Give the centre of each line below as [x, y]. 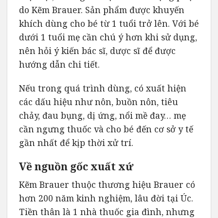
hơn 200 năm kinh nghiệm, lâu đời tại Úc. [106, 198]
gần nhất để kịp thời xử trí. [76, 143]
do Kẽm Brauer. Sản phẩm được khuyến [102, 10]
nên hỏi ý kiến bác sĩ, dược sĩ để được [97, 51]
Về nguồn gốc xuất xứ [76, 166]
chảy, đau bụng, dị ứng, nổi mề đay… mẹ [102, 116]
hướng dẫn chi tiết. [61, 64]
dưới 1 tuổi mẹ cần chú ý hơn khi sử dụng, [108, 37]
